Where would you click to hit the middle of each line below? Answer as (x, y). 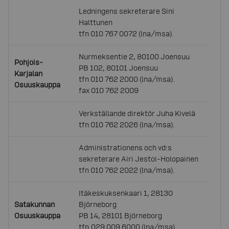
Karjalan (29, 73)
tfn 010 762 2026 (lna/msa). (127, 124)
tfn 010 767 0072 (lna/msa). (127, 33)
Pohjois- (29, 62)
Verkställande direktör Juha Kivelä (137, 113)
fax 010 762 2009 (109, 90)
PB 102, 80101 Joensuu (119, 68)
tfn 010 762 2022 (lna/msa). (127, 170)
